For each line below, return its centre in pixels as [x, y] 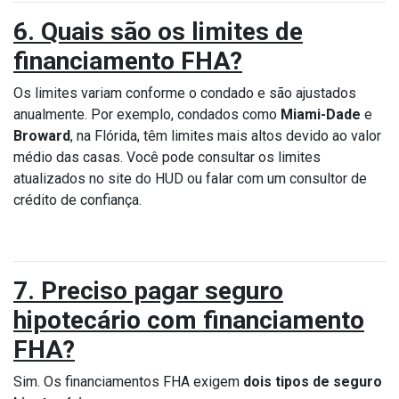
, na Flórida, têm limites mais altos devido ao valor [226, 135]
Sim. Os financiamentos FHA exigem [128, 381]
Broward [42, 135]
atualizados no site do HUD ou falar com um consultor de [190, 178]
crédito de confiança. [77, 199]
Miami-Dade [321, 114]
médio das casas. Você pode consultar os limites [167, 157]
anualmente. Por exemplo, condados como [147, 114]
